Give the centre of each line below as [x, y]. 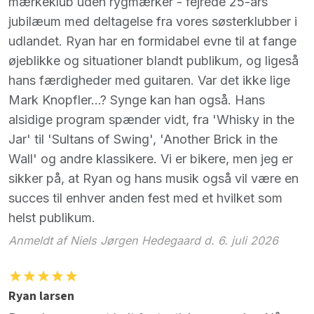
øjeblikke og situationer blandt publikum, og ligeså [153, 61]
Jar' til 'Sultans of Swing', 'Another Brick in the [143, 139]
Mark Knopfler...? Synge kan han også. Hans [137, 100]
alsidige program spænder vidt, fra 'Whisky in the [151, 120]
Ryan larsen [41, 296]
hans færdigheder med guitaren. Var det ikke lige [149, 81]
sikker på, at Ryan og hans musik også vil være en [153, 179]
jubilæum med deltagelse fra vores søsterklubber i [153, 22]
